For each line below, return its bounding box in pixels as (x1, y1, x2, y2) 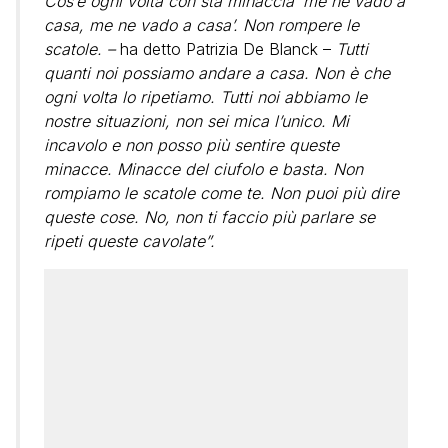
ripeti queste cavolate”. (44, 230, 215, 251)
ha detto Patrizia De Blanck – (115, 38, 331, 59)
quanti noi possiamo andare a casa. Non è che (44, 62, 390, 83)
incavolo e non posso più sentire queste (44, 134, 339, 155)
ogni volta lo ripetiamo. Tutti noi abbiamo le (44, 86, 367, 107)
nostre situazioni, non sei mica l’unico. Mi (44, 110, 349, 131)
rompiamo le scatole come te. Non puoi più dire (44, 182, 399, 203)
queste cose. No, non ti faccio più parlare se (44, 206, 375, 227)
